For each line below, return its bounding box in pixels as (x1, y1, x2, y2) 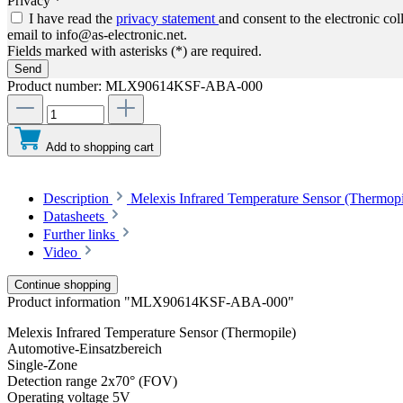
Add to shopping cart (46, 140, 154, 155)
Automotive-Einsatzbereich (7, 341, 162, 357)
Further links (43, 227, 115, 243)
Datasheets (43, 209, 104, 225)
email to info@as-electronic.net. (7, 27, 187, 43)
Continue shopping (14, 278, 111, 292)
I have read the (29, 11, 116, 27)
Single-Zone (7, 357, 77, 373)
